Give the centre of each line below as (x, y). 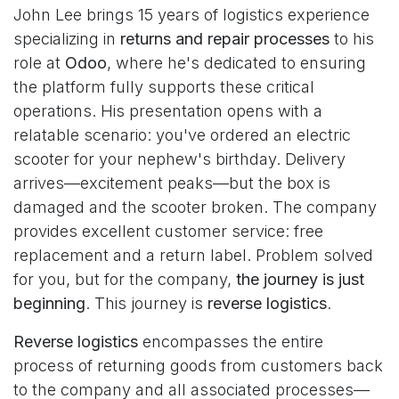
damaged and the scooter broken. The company (195, 207)
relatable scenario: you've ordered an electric (182, 135)
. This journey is (147, 303)
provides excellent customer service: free (168, 231)
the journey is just (300, 279)
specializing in (67, 39)
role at (39, 63)
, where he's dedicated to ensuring (236, 63)
